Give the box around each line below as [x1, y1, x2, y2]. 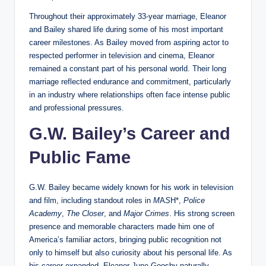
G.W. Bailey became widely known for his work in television [29, 182, 233, 192]
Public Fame [29, 147, 131, 167]
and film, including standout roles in [29, 195, 153, 205]
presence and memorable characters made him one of [29, 221, 214, 231]
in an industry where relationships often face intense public [29, 90, 230, 99]
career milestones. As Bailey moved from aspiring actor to [29, 37, 229, 47]
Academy [29, 208, 62, 218]
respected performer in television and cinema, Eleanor [29, 50, 214, 60]
